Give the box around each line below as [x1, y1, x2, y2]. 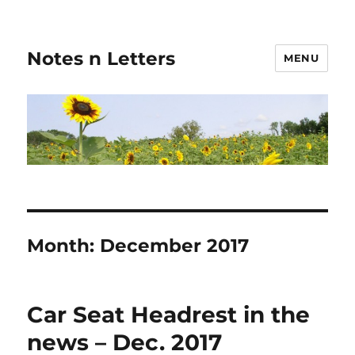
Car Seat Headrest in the [27, 300, 311, 328]
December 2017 [100, 234, 250, 257]
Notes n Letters [27, 47, 176, 70]
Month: [27, 234, 101, 257]
